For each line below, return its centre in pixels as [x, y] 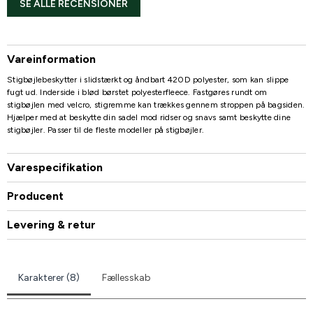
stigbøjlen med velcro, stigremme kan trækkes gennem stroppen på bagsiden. [156, 104]
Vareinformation [51, 59]
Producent [35, 196]
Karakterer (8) [49, 277]
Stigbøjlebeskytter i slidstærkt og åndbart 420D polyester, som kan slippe [148, 79]
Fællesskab [126, 277]
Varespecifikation [55, 167]
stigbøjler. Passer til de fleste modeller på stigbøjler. [105, 130]
